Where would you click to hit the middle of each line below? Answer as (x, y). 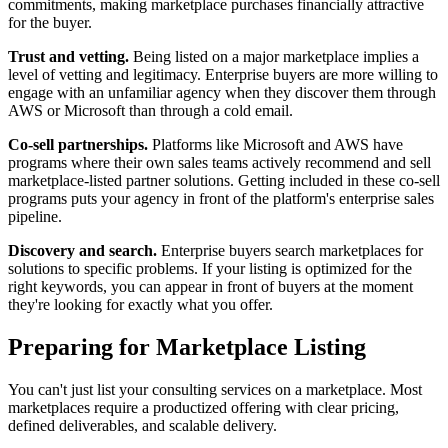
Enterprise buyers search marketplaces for (290, 251)
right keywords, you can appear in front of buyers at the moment (210, 287)
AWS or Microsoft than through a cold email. (150, 111)
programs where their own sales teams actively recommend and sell (219, 163)
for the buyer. (50, 23)
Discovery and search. (82, 251)
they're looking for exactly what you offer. (140, 305)
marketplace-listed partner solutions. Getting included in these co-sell (224, 181)
